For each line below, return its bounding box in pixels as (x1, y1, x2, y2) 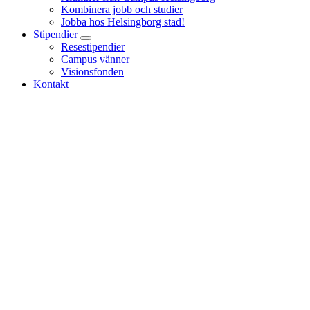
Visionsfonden (61, 65, 124, 77)
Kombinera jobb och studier (61, 3, 183, 15)
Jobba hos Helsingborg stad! (61, 15, 185, 28)
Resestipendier (61, 40, 125, 53)
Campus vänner (61, 53, 129, 65)
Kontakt (33, 77, 69, 90)
